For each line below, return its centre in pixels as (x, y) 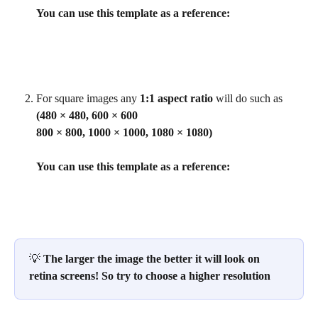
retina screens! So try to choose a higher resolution (150, 275)
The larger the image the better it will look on (153, 258)
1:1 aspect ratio (176, 99)
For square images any (88, 99)
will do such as (249, 99)
